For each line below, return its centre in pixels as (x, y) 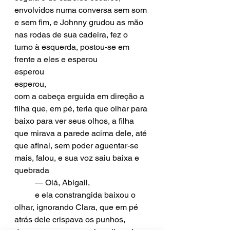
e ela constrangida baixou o (25, 195)
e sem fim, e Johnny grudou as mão (80, 22)
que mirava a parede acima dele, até (82, 133)
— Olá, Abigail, (62, 183)
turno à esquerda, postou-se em (73, 47)
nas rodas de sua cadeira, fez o (72, 35)
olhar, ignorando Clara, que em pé (77, 207)
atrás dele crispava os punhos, (71, 219)
